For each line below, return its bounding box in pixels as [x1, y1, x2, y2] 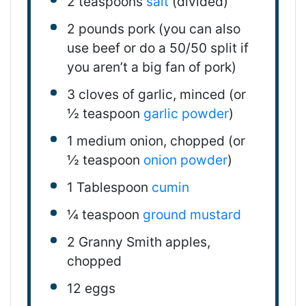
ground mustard [142, 206, 241, 223]
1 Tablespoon [66, 178, 148, 195]
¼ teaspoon [66, 206, 139, 223]
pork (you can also [127, 20, 240, 37]
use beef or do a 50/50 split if [66, 39, 249, 56]
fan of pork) [165, 58, 236, 75]
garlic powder [143, 105, 229, 122]
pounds [74, 20, 128, 37]
